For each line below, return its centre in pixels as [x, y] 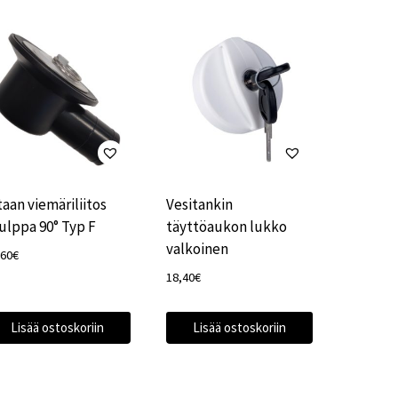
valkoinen [197, 249]
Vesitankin [199, 205]
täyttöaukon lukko [226, 227]
